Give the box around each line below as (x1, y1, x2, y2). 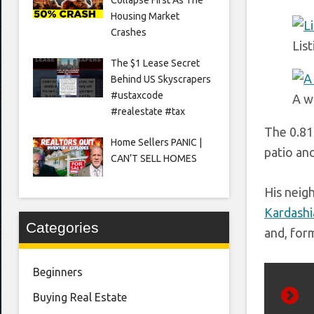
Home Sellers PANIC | (110, 136, 202, 148)
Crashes (110, 26, 146, 38)
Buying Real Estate (33, 291, 127, 304)
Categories (26, 219, 99, 236)
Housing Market (110, 10, 179, 22)
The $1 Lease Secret (110, 57, 200, 69)
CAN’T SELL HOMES (110, 152, 197, 164)
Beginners (33, 266, 83, 279)
